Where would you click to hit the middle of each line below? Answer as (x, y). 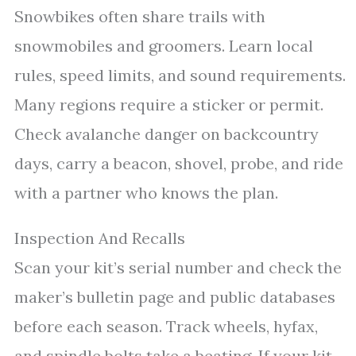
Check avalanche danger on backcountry (166, 134)
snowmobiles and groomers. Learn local (164, 46)
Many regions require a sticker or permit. (169, 104)
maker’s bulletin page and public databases (175, 297)
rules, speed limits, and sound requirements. (180, 75)
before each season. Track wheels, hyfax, (166, 326)
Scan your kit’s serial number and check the (178, 267)
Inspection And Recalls (100, 238)
